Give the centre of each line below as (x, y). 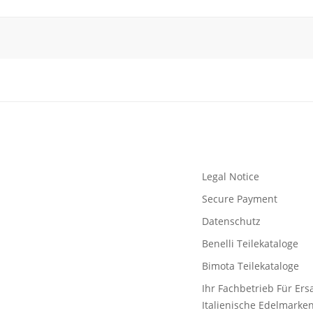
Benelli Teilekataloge (250, 243)
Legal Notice (231, 176)
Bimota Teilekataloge (250, 266)
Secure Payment (240, 199)
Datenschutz (231, 221)
